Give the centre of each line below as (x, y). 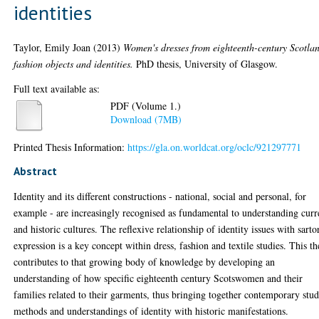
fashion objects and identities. (74, 63)
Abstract (36, 171)
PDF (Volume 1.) (146, 106)
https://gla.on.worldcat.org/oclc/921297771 (215, 147)
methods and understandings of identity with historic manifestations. (151, 310)
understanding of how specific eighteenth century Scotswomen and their (158, 278)
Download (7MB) (146, 120)
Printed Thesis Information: (71, 147)
